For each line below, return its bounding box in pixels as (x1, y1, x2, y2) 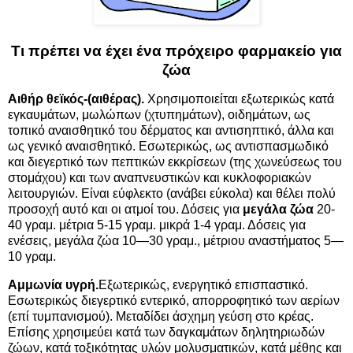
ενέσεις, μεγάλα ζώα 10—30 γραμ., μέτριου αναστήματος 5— (8, 234, 344, 248)
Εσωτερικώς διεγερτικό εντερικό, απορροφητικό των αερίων (8, 294, 340, 308)
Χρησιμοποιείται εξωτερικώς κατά (144, 92, 334, 106)
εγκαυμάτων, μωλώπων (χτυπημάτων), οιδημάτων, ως (8, 108, 310, 122)
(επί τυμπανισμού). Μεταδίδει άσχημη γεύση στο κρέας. (8, 310, 314, 324)
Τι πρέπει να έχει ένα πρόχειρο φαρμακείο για (11, 42, 342, 59)
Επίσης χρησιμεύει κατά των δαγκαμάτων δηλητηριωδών (8, 325, 325, 340)
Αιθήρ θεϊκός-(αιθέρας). (8, 92, 144, 106)
